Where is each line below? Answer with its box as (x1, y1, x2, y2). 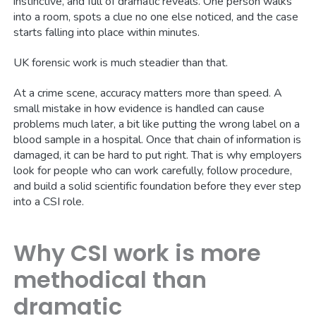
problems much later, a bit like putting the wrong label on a (13, 116, 300, 133)
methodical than (13, 264, 207, 296)
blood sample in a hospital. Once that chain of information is (13, 132, 302, 148)
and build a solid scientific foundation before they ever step (13, 178, 302, 195)
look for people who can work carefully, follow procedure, (13, 163, 293, 179)
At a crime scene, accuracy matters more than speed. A (13, 85, 283, 102)
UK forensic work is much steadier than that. (13, 55, 229, 71)
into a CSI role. (13, 194, 85, 210)
